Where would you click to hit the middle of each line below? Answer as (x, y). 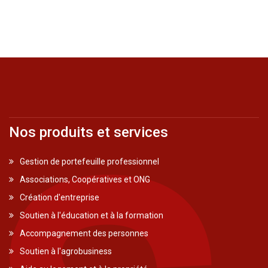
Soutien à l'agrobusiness (66, 252)
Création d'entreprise (60, 198)
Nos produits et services (89, 133)
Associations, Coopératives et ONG (85, 180)
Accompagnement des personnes (84, 234)
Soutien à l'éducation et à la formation (92, 216)
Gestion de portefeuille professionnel (89, 162)
